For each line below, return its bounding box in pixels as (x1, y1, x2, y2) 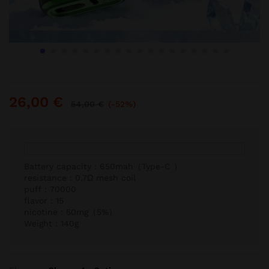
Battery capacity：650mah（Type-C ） (24, 162, 182, 171)
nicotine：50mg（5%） (24, 207, 117, 217)
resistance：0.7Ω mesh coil (24, 173, 136, 183)
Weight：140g (24, 219, 79, 228)
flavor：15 (24, 196, 64, 205)
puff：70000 (24, 184, 76, 194)
